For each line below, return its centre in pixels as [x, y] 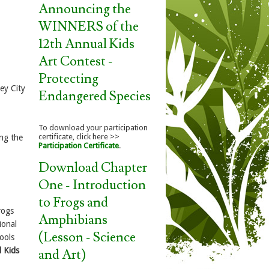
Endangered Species [95, 96]
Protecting [68, 79]
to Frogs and [73, 202]
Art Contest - [76, 61]
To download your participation [93, 127]
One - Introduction [92, 185]
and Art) [62, 255]
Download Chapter [93, 168]
